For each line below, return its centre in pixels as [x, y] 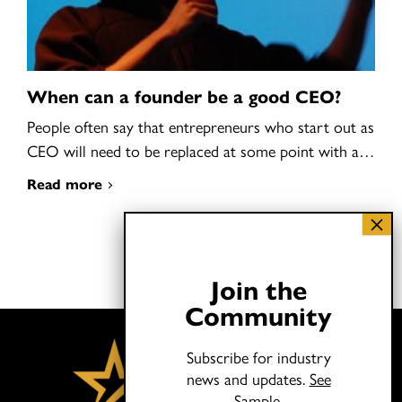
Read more [65, 184]
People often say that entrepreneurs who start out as [201, 127]
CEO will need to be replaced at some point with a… [201, 151]
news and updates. [248, 378]
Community [258, 315]
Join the [258, 289]
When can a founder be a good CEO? [184, 96]
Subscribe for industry [258, 357]
